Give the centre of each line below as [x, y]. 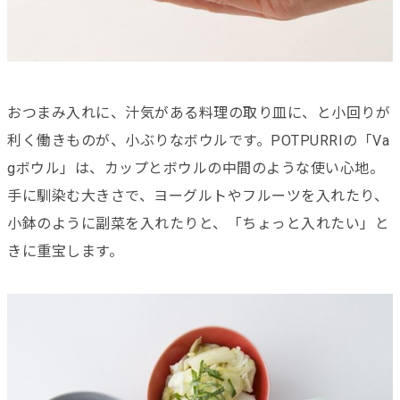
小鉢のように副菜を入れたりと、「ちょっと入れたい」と [198, 223]
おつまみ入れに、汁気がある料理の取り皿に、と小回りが [199, 112]
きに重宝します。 [65, 251]
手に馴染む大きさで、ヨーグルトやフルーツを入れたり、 [198, 196]
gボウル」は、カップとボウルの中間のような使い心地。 [196, 168]
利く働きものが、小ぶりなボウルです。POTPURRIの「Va [198, 140]
